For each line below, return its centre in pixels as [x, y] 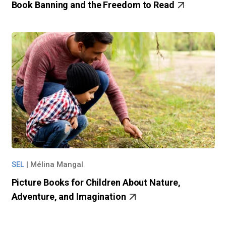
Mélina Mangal [56, 165]
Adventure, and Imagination [70, 197]
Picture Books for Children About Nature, [96, 183]
